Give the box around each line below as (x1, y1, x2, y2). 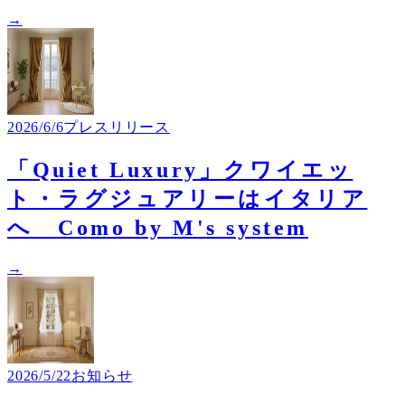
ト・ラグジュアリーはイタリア (7, 187, 368, 212)
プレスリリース (63, 119, 171, 136)
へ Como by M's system (7, 216, 308, 240)
